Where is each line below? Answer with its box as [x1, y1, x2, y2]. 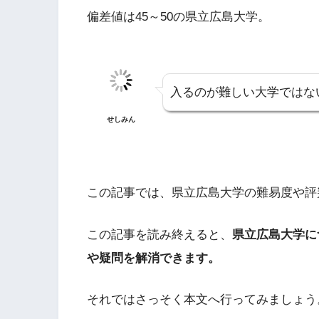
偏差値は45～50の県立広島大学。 [87, 9, 270, 23]
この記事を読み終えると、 [87, 227, 232, 241]
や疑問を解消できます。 [87, 251, 220, 265]
